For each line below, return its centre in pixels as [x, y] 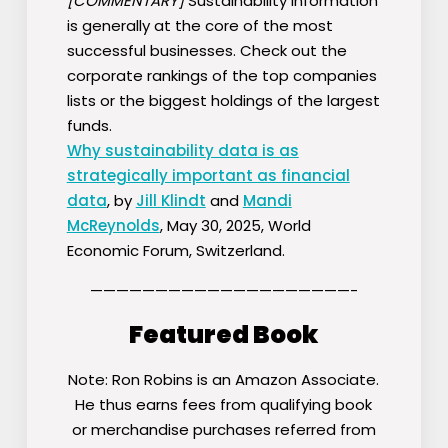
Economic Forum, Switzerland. [175, 251]
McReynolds [113, 226]
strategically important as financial [208, 176]
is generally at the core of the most [199, 26]
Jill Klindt [170, 201]
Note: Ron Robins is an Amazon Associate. [224, 380]
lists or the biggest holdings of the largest [223, 101]
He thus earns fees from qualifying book [224, 405]
